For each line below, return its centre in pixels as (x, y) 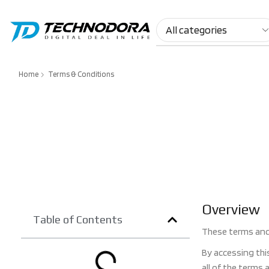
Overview (231, 210)
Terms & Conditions (81, 74)
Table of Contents (78, 220)
